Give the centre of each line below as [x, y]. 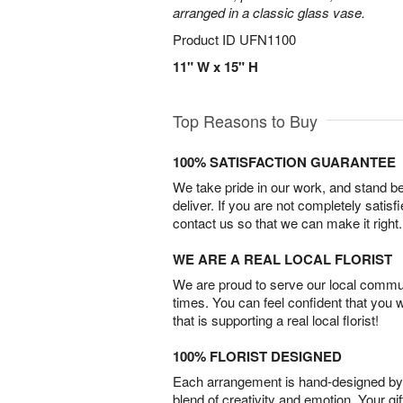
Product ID [206, 39]
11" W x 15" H [215, 67]
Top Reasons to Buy [245, 121]
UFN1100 [268, 39]
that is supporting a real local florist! [276, 320]
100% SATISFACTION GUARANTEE [284, 162]
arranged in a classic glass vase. [269, 12]
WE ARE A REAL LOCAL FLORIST [282, 259]
